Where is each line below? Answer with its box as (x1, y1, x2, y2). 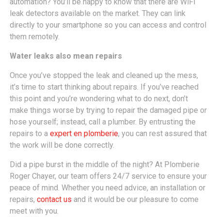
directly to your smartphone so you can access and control (10, 20, 206, 30)
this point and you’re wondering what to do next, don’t (10, 94, 188, 103)
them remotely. (10, 32, 60, 41)
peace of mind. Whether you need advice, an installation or (10, 183, 205, 192)
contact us (37, 195, 72, 204)
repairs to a (10, 129, 50, 138)
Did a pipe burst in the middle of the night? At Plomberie (10, 160, 200, 169)
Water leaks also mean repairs (10, 51, 122, 61)
